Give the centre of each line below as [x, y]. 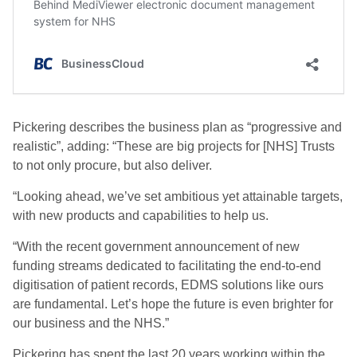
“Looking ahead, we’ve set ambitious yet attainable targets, [178, 196]
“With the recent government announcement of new [156, 247]
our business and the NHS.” [91, 323]
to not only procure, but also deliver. [114, 165]
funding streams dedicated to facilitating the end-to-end [167, 266]
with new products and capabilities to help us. [141, 216]
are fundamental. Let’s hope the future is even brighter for [173, 304]
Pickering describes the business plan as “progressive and [177, 127]
